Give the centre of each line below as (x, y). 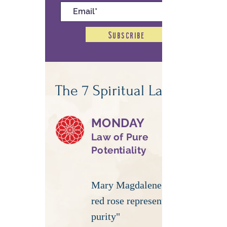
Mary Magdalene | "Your (144, 185)
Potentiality (119, 150)
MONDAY (118, 123)
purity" (106, 216)
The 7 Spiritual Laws (117, 90)
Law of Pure (120, 137)
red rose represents (130, 201)
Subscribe (126, 34)
